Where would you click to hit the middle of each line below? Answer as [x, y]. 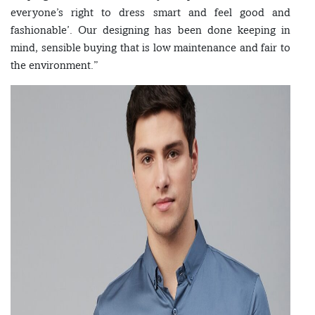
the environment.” [54, 65]
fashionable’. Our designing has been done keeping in [150, 30]
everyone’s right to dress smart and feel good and [150, 13]
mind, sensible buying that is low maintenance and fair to [150, 48]
